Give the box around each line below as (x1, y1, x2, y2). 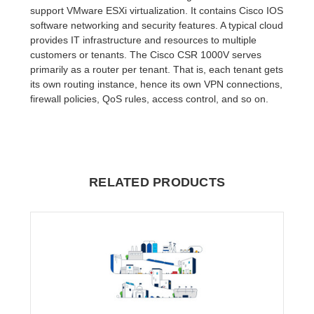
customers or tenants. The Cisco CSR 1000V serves (30, 48, 262, 60)
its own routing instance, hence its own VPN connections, (30, 78, 283, 90)
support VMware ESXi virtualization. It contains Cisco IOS (30, 4, 284, 16)
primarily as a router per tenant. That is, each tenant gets (30, 63, 284, 75)
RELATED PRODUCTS (89, 175, 225, 189)
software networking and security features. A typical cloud (30, 19, 284, 31)
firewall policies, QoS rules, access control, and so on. (30, 93, 269, 104)
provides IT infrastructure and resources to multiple (30, 34, 257, 46)
